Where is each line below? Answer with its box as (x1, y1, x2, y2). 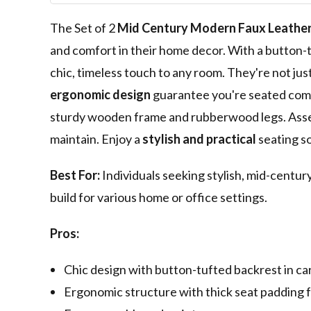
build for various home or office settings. (50, 190, 267, 205)
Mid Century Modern (117, 20, 236, 36)
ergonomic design (50, 87, 151, 103)
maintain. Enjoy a (50, 131, 142, 147)
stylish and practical (142, 131, 256, 147)
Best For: (50, 167, 100, 183)
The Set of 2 (50, 20, 117, 36)
